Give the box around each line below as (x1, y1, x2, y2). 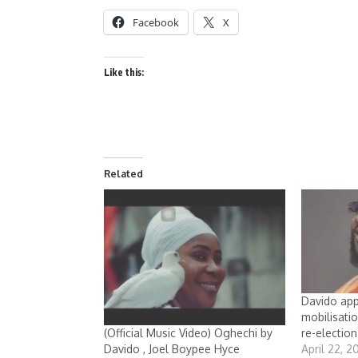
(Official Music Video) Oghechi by (104, 326, 272, 340)
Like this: (104, 66, 144, 78)
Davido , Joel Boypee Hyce (104, 342, 240, 356)
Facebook (133, 15, 179, 30)
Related (104, 168, 143, 180)
